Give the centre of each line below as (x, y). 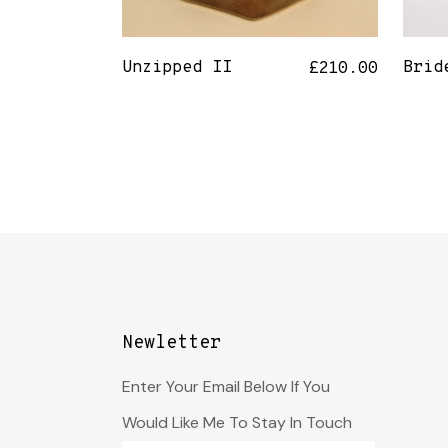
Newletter (171, 343)
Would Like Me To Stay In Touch (237, 422)
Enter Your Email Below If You (226, 386)
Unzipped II (177, 68)
